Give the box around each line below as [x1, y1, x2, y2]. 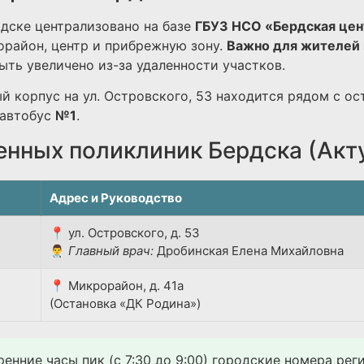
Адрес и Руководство [50, 189, 182, 206]
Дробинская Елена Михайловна [154, 242, 344, 258]
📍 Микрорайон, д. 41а [50, 277, 184, 293]
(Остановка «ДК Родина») [50, 295, 201, 311]
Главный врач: [68, 242, 154, 258]
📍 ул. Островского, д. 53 [50, 224, 200, 240]
